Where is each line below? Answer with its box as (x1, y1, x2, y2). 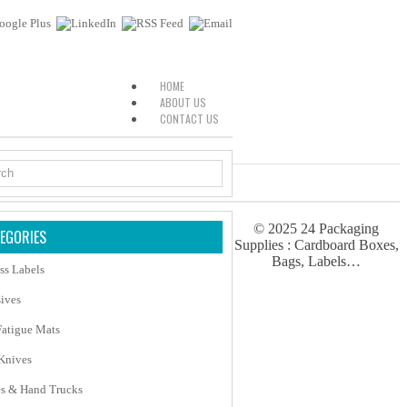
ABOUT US (160, 94, 206, 110)
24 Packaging (301, 221, 379, 236)
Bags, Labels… (272, 253, 361, 269)
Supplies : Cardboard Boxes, (233, 237, 399, 253)
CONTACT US (160, 111, 219, 126)
